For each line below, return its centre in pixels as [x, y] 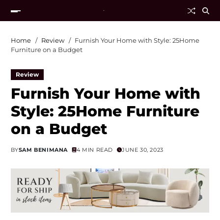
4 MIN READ [95, 150]
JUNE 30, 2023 [143, 150]
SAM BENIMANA [43, 150]
